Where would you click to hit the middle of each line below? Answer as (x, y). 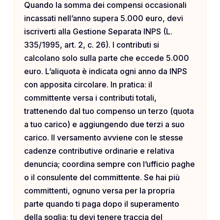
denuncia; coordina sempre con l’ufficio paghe (110, 164)
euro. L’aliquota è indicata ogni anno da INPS (106, 71)
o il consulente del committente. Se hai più (102, 178)
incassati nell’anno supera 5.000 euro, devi (104, 18)
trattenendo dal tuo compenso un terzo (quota (109, 111)
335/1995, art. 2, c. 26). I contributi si (92, 45)
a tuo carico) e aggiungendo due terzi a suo (104, 124)
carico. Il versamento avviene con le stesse (104, 138)
